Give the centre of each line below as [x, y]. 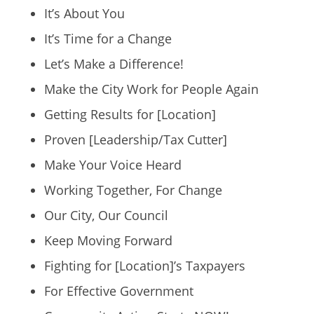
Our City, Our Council [106, 215]
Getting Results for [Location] [130, 114]
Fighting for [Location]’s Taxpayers [144, 265]
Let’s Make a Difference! [114, 63]
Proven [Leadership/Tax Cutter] [135, 139]
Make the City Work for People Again [151, 89]
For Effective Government [118, 291]
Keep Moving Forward [108, 240]
